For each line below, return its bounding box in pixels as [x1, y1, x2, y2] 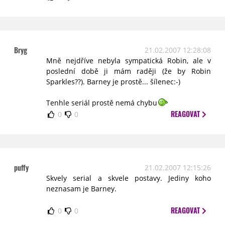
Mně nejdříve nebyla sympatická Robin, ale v [46, 56, 211, 65]
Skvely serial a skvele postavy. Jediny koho [46, 173, 211, 183]
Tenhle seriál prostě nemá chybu [46, 98, 158, 107]
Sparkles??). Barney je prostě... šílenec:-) [46, 77, 181, 86]
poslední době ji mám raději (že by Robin [46, 66, 211, 76]
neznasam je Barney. [46, 184, 117, 193]
